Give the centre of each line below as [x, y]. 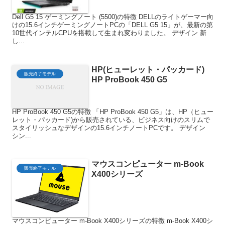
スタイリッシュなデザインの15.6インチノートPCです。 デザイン [108, 128]
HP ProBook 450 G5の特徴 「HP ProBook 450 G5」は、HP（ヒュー [113, 111]
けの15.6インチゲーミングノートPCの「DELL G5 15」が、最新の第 [112, 25]
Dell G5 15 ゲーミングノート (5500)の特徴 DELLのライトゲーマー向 [113, 17]
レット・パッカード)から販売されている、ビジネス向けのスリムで [111, 120]
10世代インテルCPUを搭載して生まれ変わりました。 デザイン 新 [109, 33]
